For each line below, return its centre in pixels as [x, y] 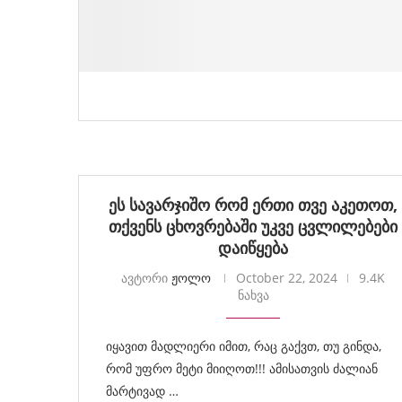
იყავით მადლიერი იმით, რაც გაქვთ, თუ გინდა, [244, 346]
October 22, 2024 [287, 278]
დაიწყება [253, 248]
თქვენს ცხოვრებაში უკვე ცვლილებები [253, 226]
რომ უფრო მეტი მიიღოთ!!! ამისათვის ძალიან [242, 368]
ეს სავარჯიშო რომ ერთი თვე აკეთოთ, [253, 205]
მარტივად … [142, 391]
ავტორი [146, 278]
